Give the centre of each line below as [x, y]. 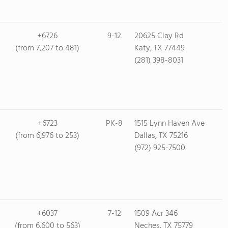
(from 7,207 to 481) [47, 48]
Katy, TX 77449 [159, 48]
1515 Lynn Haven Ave [169, 124]
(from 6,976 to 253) [47, 136]
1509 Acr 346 [156, 214]
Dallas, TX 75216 [161, 136]
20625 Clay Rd [159, 36]
